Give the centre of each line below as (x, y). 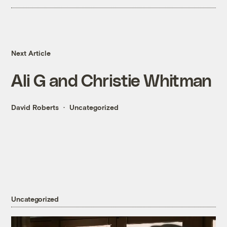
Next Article (31, 53)
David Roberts (35, 107)
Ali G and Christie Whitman (111, 80)
